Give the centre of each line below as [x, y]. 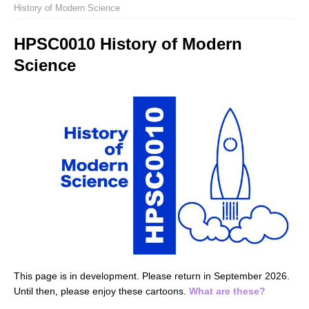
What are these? [227, 291]
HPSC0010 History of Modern [128, 44]
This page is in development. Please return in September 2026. [152, 276]
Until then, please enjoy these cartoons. [101, 291]
